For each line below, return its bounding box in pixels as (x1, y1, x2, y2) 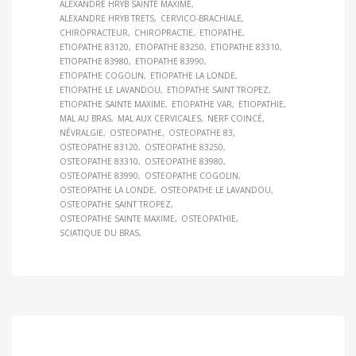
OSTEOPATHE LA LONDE (60, 184, 154, 196)
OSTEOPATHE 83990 (60, 170, 138, 182)
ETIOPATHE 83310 (211, 41, 280, 53)
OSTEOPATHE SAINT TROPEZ (60, 199, 171, 211)
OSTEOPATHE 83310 (60, 156, 138, 168)
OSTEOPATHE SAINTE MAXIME (60, 213, 175, 225)
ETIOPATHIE (238, 99, 284, 110)
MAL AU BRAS (60, 113, 111, 125)
